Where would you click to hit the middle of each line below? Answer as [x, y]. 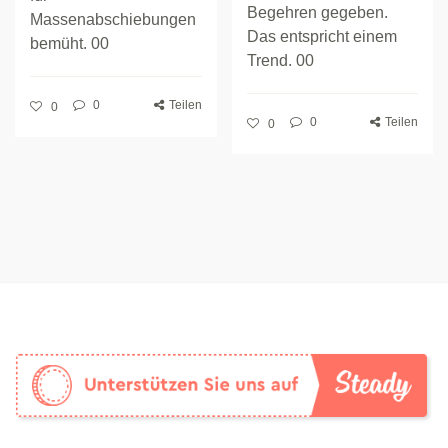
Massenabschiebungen [113, 19]
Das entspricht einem [321, 36]
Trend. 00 [280, 60]
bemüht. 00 [69, 43]
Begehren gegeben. [317, 12]
